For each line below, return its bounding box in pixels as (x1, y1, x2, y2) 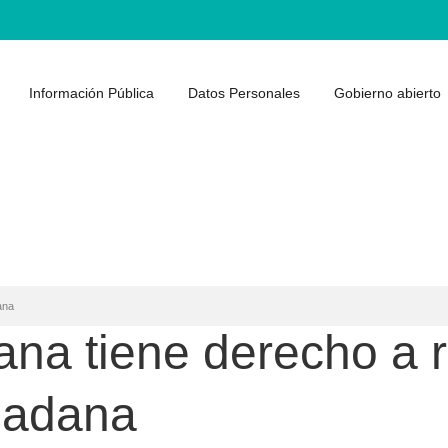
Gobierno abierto (334, 85, 441, 101)
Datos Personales (188, 85, 300, 101)
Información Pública (29, 85, 154, 101)
